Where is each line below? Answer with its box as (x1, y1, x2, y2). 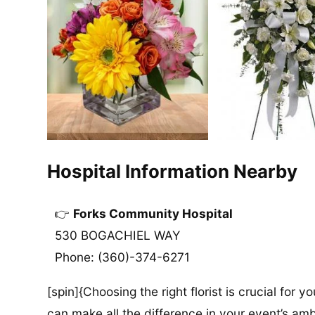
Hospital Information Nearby (47, 160, 298, 182)
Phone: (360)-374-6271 (55, 250, 191, 265)
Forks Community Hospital (73, 206, 233, 221)
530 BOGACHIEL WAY (55, 228, 181, 243)
